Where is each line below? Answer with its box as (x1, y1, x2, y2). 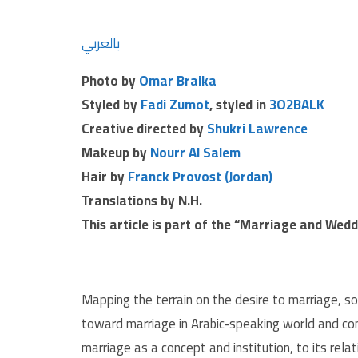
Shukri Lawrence (207, 116, 308, 142)
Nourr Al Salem (150, 140, 241, 166)
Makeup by (82, 140, 150, 166)
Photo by (82, 68, 139, 94)
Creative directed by (82, 116, 207, 142)
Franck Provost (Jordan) (128, 164, 272, 190)
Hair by (82, 164, 128, 190)
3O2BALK (269, 92, 324, 118)
